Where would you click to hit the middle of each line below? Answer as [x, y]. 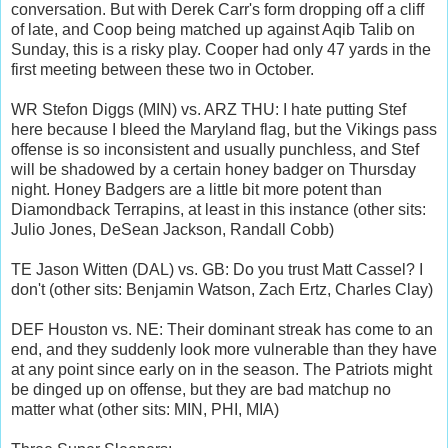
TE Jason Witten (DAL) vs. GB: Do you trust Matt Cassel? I [217, 270]
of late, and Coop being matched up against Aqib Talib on [213, 30]
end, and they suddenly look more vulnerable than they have [224, 350]
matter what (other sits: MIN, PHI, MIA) [145, 410]
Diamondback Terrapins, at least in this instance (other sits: [218, 210]
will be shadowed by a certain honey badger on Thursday [213, 170]
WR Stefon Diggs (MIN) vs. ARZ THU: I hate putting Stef [208, 110]
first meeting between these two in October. [162, 70]
